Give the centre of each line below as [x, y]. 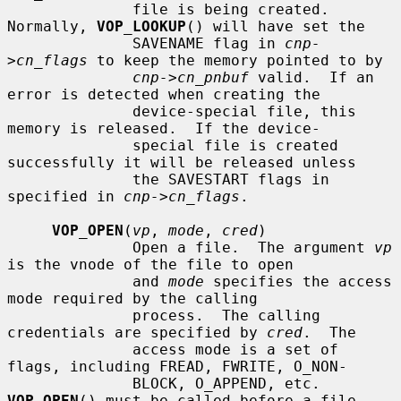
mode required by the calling [132, 298]
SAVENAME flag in [209, 43]
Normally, [52, 26]
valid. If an [311, 77]
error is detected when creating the [164, 94]
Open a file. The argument [253, 247]
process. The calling [70, 315]
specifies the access [298, 281]
